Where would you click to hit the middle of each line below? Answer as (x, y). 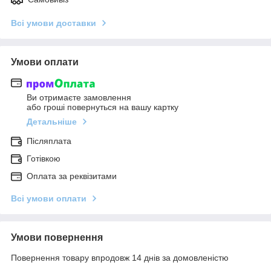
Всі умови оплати (49, 198)
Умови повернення (57, 237)
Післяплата (49, 141)
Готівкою (44, 158)
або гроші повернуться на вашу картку (103, 107)
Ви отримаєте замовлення (79, 97)
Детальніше (52, 121)
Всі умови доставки (54, 23)
